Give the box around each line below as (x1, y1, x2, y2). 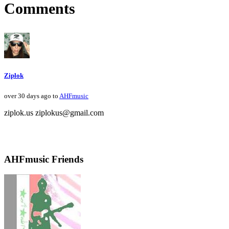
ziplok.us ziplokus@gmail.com (4, 108, 104, 117)
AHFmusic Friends (4, 153, 83, 165)
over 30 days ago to (4, 91, 59, 100)
